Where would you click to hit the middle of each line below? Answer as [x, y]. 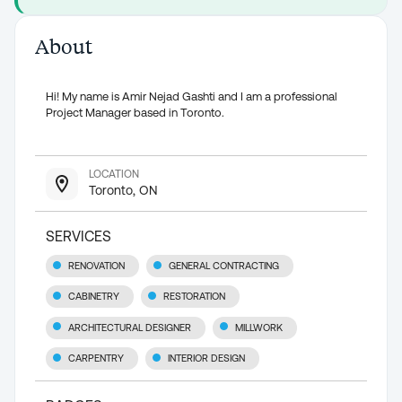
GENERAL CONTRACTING [224, 266]
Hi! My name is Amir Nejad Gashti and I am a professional [192, 96]
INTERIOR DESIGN [206, 358]
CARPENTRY [96, 358]
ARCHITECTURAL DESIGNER [130, 327]
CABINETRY [94, 297]
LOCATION [114, 174]
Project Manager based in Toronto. [135, 113]
